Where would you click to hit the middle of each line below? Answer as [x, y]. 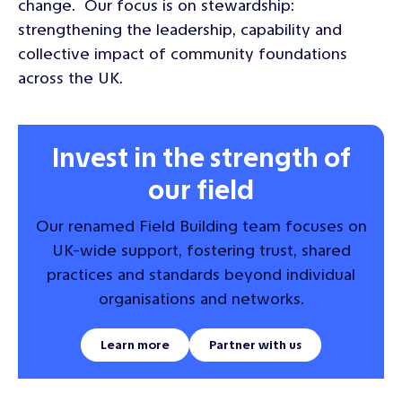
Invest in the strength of [201, 157]
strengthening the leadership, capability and [180, 29]
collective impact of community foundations [183, 53]
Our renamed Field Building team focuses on [201, 226]
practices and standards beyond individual [201, 275]
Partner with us [255, 345]
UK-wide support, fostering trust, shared [201, 250]
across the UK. [70, 78]
